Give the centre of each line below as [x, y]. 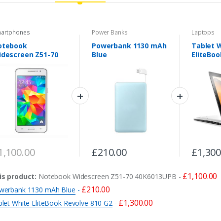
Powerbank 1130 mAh [129, 46]
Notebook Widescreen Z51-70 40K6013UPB [108, 177]
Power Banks [110, 32]
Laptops [203, 32]
